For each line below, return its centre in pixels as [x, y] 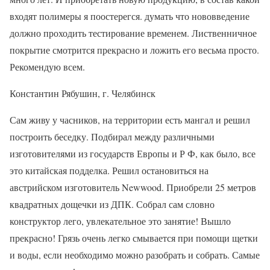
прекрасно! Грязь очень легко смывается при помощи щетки [134, 237]
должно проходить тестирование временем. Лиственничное [133, 33]
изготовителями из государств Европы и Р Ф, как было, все [133, 153]
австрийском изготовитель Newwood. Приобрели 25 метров [133, 187]
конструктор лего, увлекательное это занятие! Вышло [120, 221]
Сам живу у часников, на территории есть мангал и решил [130, 119]
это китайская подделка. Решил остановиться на [109, 170]
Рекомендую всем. [47, 66]
